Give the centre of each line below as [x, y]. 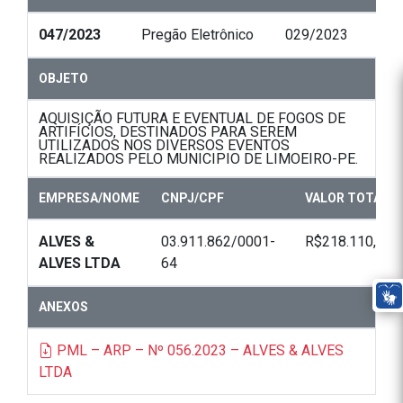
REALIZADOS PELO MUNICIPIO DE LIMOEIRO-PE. [198, 159]
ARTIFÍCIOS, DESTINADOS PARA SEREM [168, 132]
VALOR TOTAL [347, 198]
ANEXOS [63, 307]
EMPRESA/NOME [89, 198]
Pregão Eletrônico [197, 35]
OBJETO [63, 79]
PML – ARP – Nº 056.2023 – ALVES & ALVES [198, 351]
